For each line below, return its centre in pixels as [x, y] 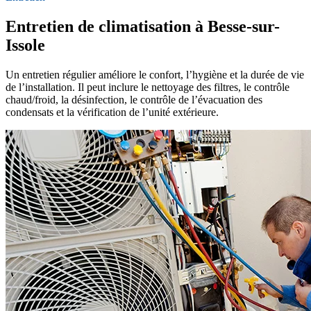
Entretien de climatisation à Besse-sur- [143, 26]
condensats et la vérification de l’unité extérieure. [112, 112]
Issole [25, 45]
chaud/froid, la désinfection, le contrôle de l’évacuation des [134, 99]
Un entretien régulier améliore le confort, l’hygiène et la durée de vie [155, 74]
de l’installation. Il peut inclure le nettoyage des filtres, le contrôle [148, 87]
